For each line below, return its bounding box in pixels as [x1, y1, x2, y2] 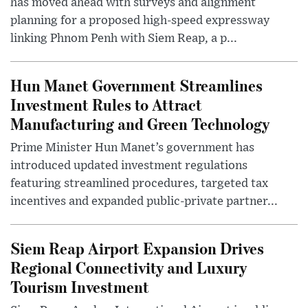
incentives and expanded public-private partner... [10, 195, 278, 208]
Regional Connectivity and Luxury [10, 256, 247, 278]
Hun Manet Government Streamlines [10, 74, 263, 96]
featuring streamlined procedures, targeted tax [10, 177, 268, 190]
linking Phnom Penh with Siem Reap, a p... [10, 32, 237, 45]
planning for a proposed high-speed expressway [10, 14, 269, 27]
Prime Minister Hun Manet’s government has [10, 142, 254, 155]
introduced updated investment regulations [10, 159, 247, 173]
